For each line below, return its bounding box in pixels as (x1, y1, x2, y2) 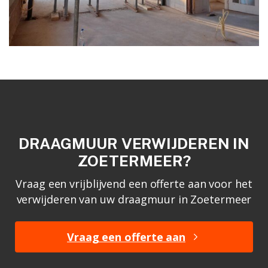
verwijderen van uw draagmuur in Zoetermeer (16, 191, 252, 206)
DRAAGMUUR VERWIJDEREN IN (18, 134, 250, 153)
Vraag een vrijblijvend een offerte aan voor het (16, 176, 252, 191)
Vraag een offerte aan (67, 229, 185, 244)
